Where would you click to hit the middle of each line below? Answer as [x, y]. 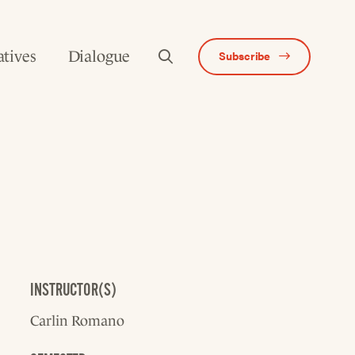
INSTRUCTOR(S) [73, 290]
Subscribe [245, 55]
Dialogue [99, 56]
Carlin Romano [77, 321]
